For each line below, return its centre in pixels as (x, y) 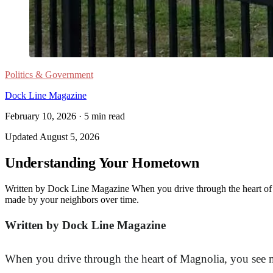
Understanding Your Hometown (102, 162)
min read (107, 116)
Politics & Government (49, 75)
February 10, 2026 (41, 116)
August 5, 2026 (69, 137)
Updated (22, 137)
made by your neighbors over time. (72, 199)
